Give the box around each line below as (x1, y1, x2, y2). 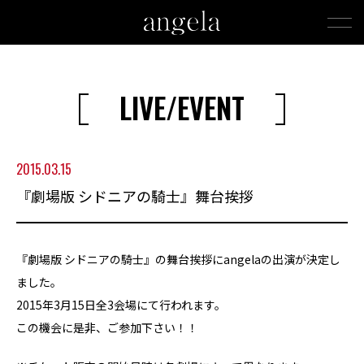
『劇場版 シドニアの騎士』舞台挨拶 (16, 185, 253, 206)
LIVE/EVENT (119, 86, 245, 128)
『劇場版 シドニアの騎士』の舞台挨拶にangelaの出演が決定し (16, 251, 340, 267)
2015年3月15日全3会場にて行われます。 (16, 297, 226, 313)
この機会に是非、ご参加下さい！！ (16, 319, 198, 336)
